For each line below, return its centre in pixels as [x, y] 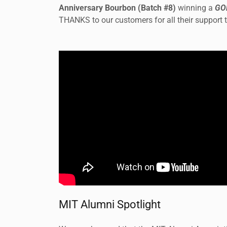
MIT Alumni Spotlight [110, 205]
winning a [195, 8]
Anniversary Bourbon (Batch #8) [117, 8]
